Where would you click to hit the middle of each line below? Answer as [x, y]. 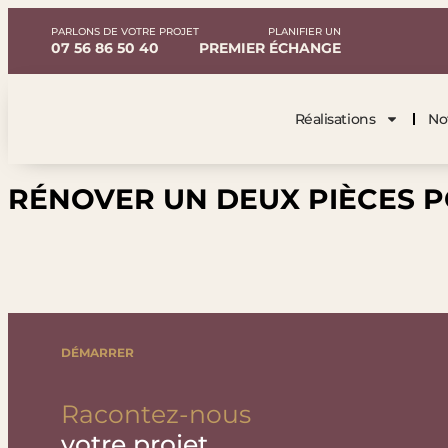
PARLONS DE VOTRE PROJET [125, 31]
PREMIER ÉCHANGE [270, 48]
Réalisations [335, 119]
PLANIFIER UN [305, 31]
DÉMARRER [98, 352]
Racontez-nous [156, 414]
